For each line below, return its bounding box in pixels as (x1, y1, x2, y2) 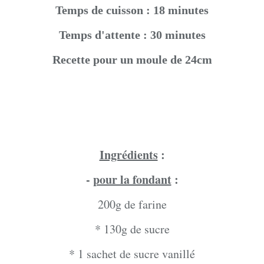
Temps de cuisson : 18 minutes (55, 4, 209, 17)
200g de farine (97, 196, 167, 213)
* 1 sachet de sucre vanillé (69, 246, 195, 262)
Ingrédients (99, 146, 158, 164)
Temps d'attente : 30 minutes (58, 28, 206, 42)
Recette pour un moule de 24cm (52, 53, 212, 67)
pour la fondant (93, 171, 171, 189)
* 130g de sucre (94, 221, 170, 237)
